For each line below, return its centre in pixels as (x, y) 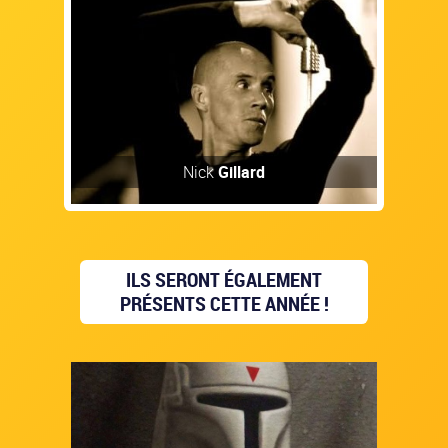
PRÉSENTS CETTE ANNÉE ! (224, 304)
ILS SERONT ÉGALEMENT (224, 280)
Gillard (241, 171)
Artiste (224, 352)
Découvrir (224, 321)
